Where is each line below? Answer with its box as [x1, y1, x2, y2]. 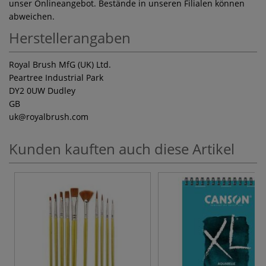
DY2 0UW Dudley [9, 84, 75, 96]
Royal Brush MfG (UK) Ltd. [9, 58, 111, 70]
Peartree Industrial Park [9, 71, 103, 83]
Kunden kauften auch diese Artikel [9, 138, 235, 159]
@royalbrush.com [18, 110, 88, 122]
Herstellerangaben [9, 27, 131, 47]
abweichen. [9, 10, 55, 22]
